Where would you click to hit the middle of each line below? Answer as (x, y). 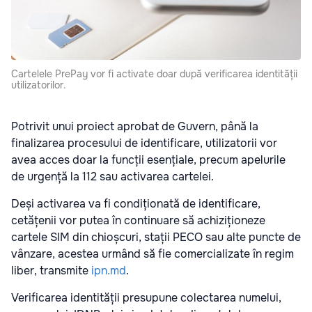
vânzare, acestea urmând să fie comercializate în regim (153, 253)
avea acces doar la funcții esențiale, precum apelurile (148, 159)
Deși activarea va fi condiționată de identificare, (136, 203)
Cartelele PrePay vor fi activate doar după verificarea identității (154, 73)
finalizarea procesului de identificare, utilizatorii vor (144, 143)
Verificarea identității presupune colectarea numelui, (146, 297)
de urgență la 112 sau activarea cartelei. (112, 176)
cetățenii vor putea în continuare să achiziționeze (138, 220)
